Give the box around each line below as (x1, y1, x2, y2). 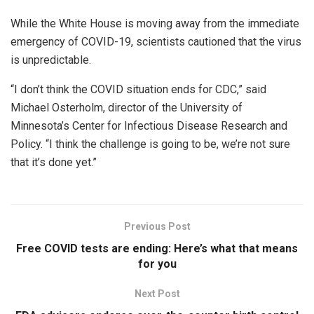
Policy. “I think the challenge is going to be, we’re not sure (11, 137, 290, 151)
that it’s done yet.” (11, 155, 97, 169)
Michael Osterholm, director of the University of (11, 100, 243, 114)
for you (137, 257, 177, 271)
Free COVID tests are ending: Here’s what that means (16, 241, 298, 255)
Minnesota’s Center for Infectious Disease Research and (11, 118, 287, 132)
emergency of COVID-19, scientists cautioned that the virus (11, 34, 301, 48)
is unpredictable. (11, 53, 91, 67)
